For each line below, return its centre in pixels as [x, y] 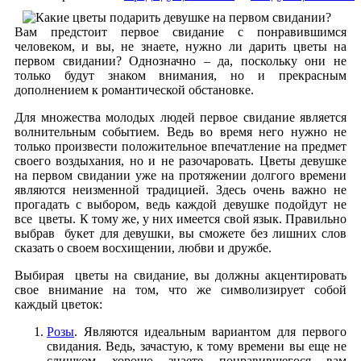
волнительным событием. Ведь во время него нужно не [180, 131]
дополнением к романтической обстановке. [134, 89]
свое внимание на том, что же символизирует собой [180, 289]
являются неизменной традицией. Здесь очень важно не [180, 189]
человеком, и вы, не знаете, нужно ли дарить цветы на [180, 46]
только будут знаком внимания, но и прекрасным [180, 75]
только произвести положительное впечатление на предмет [180, 146]
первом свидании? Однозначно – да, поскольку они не [180, 60]
